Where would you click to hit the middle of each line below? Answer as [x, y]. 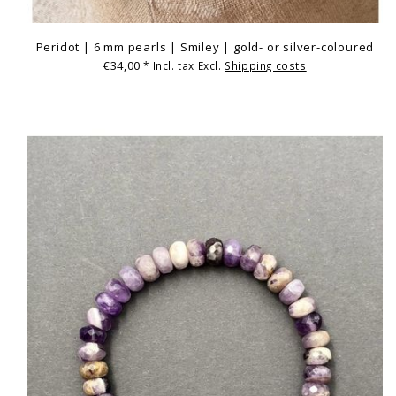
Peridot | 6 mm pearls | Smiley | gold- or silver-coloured [205, 46]
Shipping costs [266, 66]
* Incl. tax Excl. [184, 66]
